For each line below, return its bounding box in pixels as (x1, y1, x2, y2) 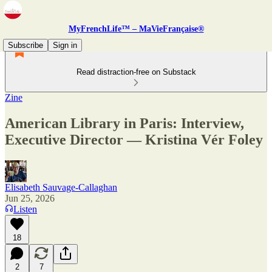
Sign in (53, 41, 77, 50)
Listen (13, 203, 37, 214)
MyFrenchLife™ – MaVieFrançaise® (68, 24, 204, 33)
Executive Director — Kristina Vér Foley (5, 131, 263, 148)
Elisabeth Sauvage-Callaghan (5, 182, 117, 192)
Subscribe (8, 41, 43, 50)
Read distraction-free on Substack (76, 67, 196, 76)
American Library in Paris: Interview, (5, 115, 244, 131)
